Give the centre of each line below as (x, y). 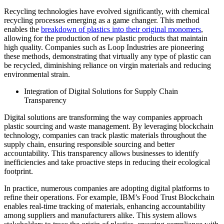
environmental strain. (37, 74)
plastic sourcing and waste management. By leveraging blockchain (109, 126)
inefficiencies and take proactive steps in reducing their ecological (107, 162)
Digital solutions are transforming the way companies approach (103, 117)
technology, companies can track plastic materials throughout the (105, 135)
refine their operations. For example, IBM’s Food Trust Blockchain (109, 197)
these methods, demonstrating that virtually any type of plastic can (107, 56)
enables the (22, 29)
